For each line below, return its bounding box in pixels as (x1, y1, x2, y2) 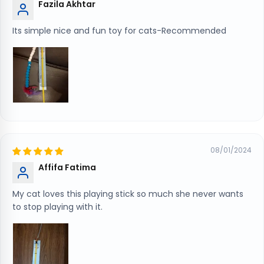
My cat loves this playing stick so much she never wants (12, 188, 243, 200)
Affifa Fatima (38, 161, 96, 174)
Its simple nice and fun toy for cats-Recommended (12, 25, 226, 37)
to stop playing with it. (12, 201, 103, 213)
